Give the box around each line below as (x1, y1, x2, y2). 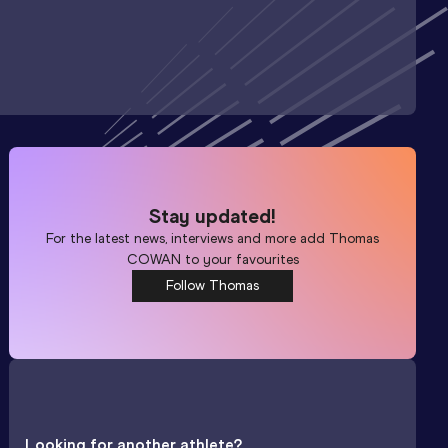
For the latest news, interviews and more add (46, 229, 330, 247)
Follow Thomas (166, 276, 260, 294)
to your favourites (180, 250, 299, 268)
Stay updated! (149, 203, 277, 228)
